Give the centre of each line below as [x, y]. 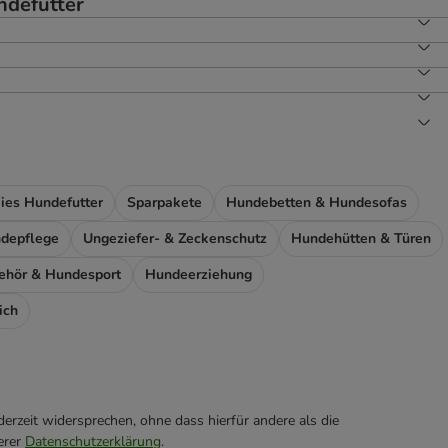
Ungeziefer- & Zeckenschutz [175, 239]
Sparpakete [164, 203]
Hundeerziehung [198, 275]
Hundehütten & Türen [361, 239]
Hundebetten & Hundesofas [316, 203]
